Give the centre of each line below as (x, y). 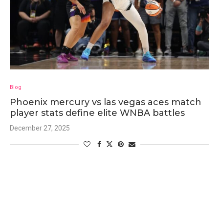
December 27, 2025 (40, 128)
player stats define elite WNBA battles (97, 113)
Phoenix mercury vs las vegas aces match (106, 102)
